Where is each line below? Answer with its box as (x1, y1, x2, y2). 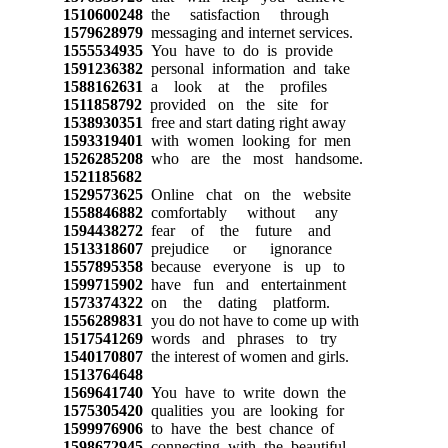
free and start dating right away (142, 113, 346, 131)
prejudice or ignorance (142, 239, 332, 257)
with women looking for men (142, 131, 351, 149)
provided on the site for (141, 95, 328, 113)
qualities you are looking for (142, 401, 344, 419)
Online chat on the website (142, 185, 351, 203)
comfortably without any (142, 203, 338, 221)
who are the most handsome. (142, 149, 363, 167)
